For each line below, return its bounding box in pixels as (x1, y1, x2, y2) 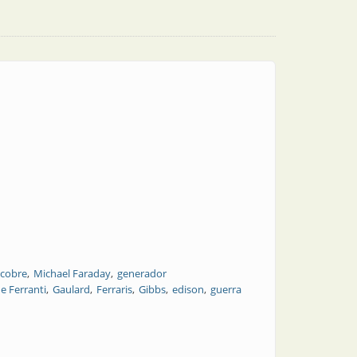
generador (117, 266, 167, 280)
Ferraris (96, 282, 132, 296)
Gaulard (53, 282, 90, 296)
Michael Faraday (33, 266, 111, 280)
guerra (210, 282, 241, 296)
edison (172, 282, 204, 296)
